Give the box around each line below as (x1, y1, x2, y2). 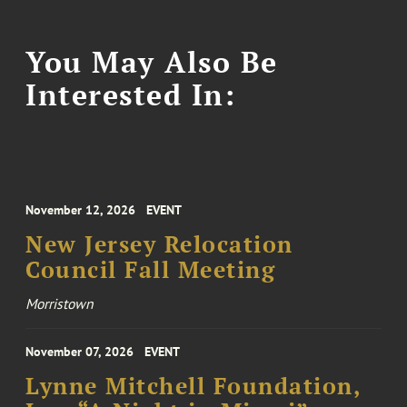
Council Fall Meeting (25, 255, 276, 284)
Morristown (25, 294, 94, 313)
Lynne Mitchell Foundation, (25, 372, 362, 401)
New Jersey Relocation (25, 230, 293, 259)
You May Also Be (25, 42, 278, 81)
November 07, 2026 (25, 343, 134, 360)
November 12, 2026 (25, 202, 136, 218)
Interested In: (25, 74, 236, 114)
